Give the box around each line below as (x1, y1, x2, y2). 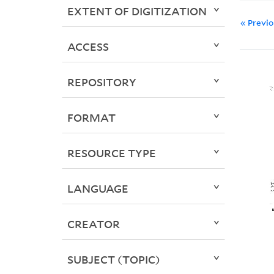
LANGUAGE (67, 181, 128, 196)
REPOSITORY (67, 75, 136, 90)
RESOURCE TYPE (67, 146, 156, 161)
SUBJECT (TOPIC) (67, 252, 160, 267)
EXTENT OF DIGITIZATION (67, 4, 207, 19)
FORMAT (67, 110, 116, 125)
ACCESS (67, 39, 109, 54)
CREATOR (67, 217, 120, 232)
